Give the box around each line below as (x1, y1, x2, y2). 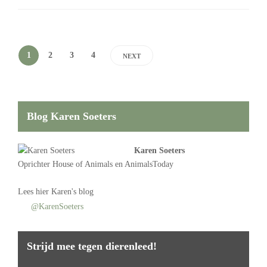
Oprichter (18, 160, 52, 169)
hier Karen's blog (36, 187, 94, 197)
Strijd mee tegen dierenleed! (27, 240, 157, 253)
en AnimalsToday (113, 160, 173, 169)
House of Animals (52, 160, 113, 169)
